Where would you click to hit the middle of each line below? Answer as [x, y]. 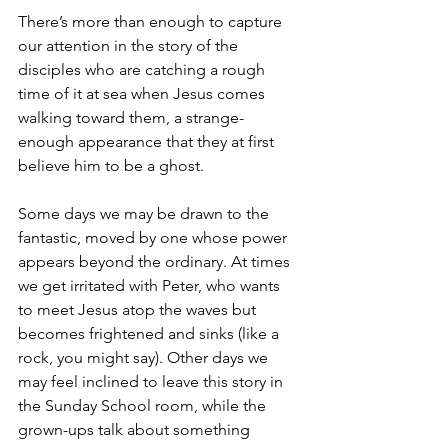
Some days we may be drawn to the [145, 213]
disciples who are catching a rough [143, 69]
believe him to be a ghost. [111, 165]
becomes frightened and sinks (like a [150, 333]
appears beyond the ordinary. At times [156, 261]
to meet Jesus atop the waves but [139, 309]
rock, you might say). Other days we [145, 357]
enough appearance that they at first [148, 141]
